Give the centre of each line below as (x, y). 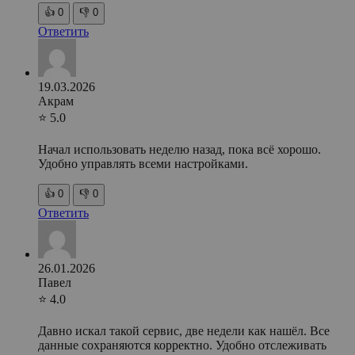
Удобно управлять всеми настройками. (143, 163)
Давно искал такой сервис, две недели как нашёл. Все (184, 330)
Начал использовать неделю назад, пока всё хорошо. (179, 149)
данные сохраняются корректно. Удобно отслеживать (182, 345)
